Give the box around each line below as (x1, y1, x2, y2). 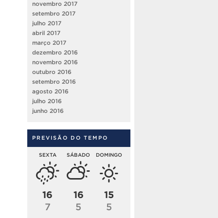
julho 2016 (32, 97, 62, 104)
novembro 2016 (32, 58, 78, 65)
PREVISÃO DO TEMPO (32, 134, 108, 141)
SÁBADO (67, 151, 91, 158)
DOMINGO (96, 151, 123, 158)
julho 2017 (32, 19, 61, 26)
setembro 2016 (32, 78, 76, 85)
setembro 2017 (32, 10, 75, 17)
